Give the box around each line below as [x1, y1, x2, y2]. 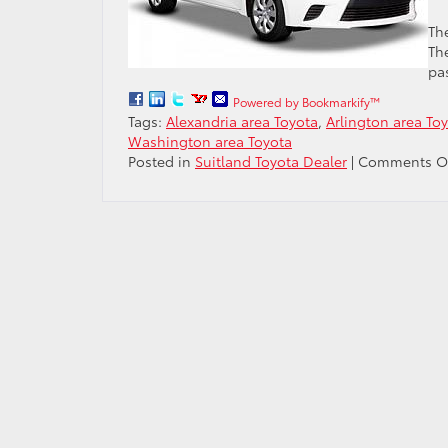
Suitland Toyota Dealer [195, 151, 347, 171]
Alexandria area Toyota [166, 111, 318, 131]
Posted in [128, 151, 195, 171]
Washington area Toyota [128, 131, 292, 151]
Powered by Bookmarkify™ [233, 93, 380, 110]
